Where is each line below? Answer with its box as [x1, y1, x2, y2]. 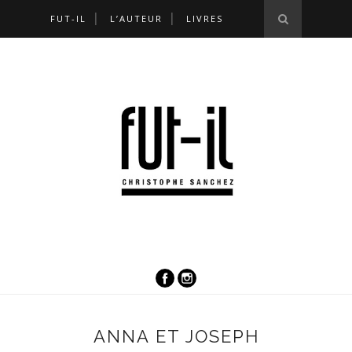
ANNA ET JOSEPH [93, 325, 259, 346]
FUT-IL [50, 13, 86, 24]
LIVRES [186, 13, 223, 24]
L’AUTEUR [110, 13, 163, 24]
